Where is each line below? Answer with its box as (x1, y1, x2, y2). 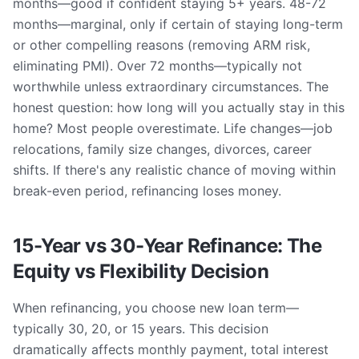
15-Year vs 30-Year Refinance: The (13, 234, 322, 257)
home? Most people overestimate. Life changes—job (13, 120, 333, 136)
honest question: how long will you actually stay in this (13, 99, 345, 115)
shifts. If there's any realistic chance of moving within (13, 162, 336, 178)
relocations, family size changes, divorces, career (13, 141, 312, 157)
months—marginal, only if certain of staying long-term (13, 16, 343, 32)
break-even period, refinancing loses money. (13, 183, 281, 199)
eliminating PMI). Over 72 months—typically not (13, 58, 302, 74)
